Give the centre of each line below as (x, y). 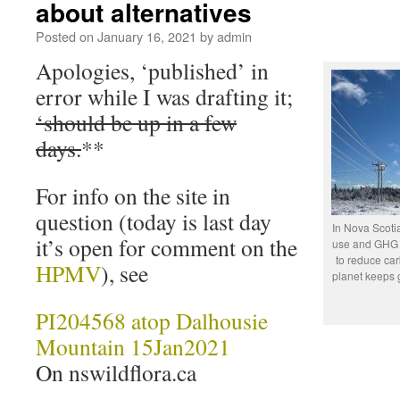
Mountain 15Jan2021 (133, 346)
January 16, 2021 (147, 36)
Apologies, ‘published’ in (152, 71)
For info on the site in (133, 196)
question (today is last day (154, 221)
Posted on (65, 36)
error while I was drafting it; (164, 96)
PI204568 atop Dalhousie (152, 321)
